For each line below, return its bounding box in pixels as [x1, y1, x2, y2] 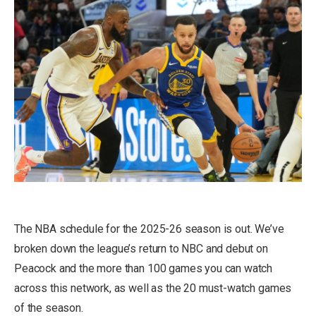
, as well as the [109, 281, 184, 296]
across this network [14, 281, 109, 296]
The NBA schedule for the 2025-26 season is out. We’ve [14, 222, 284, 236]
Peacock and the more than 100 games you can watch [14, 262, 273, 276]
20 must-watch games [183, 281, 292, 296]
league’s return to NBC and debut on [97, 242, 268, 256]
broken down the [14, 242, 97, 256]
